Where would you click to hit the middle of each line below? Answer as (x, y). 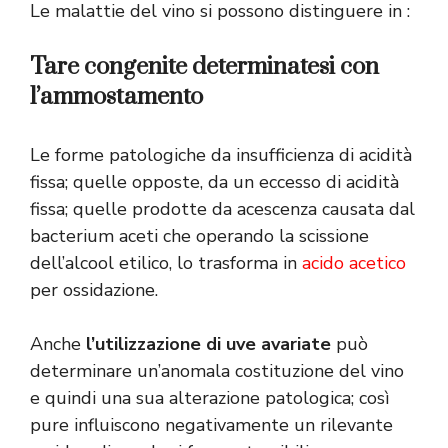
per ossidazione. (94, 290)
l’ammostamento (116, 97)
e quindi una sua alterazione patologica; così (209, 398)
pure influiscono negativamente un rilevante (211, 425)
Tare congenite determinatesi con (204, 67)
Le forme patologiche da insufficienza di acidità (221, 155)
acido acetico (354, 263)
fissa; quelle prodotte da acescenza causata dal (222, 209)
